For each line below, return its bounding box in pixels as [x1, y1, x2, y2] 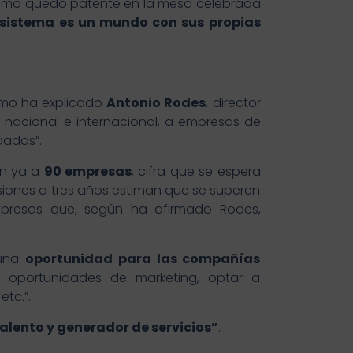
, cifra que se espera [132, 162, 261, 181]
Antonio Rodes [106, 94, 206, 113]
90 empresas [43, 162, 132, 181]
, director [206, 94, 261, 113]
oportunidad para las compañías [24, 250, 261, 269]
